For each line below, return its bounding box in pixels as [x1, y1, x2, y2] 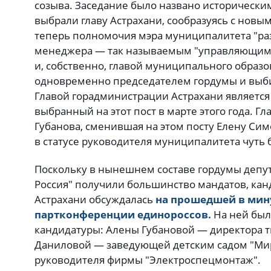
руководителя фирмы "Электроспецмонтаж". [34, 252, 261, 267]
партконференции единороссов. [34, 207, 211, 221]
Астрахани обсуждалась [34, 192, 155, 206]
